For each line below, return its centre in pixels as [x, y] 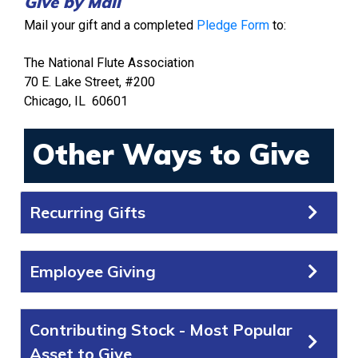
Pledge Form [233, 26]
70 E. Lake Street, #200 [89, 82]
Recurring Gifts [88, 213]
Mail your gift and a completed [110, 26]
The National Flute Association [109, 62]
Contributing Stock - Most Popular [161, 330]
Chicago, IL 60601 [78, 101]
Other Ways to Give [171, 154]
